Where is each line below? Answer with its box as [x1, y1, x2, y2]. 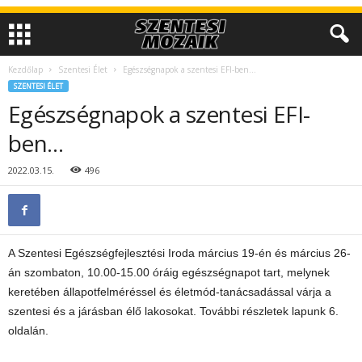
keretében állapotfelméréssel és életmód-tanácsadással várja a [8, 285, 331, 298]
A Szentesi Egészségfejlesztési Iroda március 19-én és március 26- [8, 246, 351, 259]
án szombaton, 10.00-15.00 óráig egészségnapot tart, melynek [8, 266, 330, 279]
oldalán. [8, 324, 48, 337]
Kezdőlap [8, 64, 43, 75]
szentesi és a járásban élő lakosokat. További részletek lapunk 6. [8, 305, 339, 318]
